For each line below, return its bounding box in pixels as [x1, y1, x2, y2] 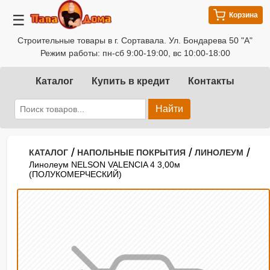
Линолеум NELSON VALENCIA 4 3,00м [29, 160, 180, 169]
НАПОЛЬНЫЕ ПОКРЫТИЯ [77, 148, 186, 157]
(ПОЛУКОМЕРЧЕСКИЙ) [29, 169, 122, 179]
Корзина [229, 11, 258, 19]
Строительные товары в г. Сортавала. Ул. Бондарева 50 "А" [17, 36, 253, 45]
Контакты [188, 76, 234, 86]
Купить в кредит [92, 76, 170, 86]
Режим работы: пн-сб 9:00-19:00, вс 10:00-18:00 [40, 48, 230, 58]
